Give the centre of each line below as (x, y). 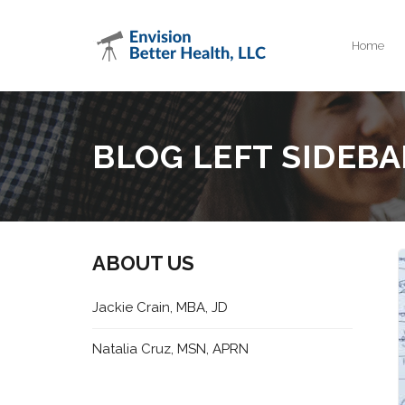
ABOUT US (144, 263)
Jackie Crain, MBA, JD (160, 307)
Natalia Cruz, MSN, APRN (171, 349)
